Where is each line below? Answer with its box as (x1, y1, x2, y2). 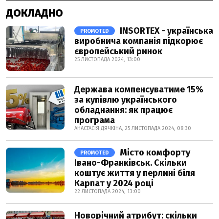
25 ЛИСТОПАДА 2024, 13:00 (74, 56, 140, 63)
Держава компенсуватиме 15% (74, 84, 203, 95)
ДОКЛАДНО (6, 6, 63, 20)
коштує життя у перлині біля (74, 168, 195, 179)
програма (74, 115, 115, 126)
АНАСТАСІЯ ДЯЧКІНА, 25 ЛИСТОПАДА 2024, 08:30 (74, 125, 191, 132)
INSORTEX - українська (118, 25, 213, 37)
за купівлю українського (74, 94, 177, 106)
